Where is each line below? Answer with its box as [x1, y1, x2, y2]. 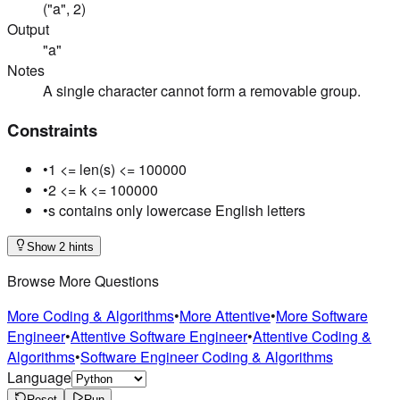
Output [7, 19, 49, 40]
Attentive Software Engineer [71, 325, 247, 346]
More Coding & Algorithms [7, 304, 174, 326]
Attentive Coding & [253, 325, 371, 346]
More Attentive [179, 304, 271, 326]
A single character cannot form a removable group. [43, 80, 361, 102]
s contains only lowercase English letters [48, 199, 305, 221]
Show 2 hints [27, 239, 94, 254]
